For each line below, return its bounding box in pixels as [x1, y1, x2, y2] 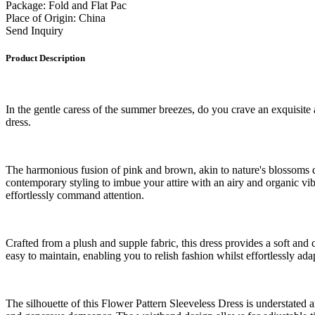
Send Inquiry [6, 24, 63, 37]
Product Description [6, 52, 85, 63]
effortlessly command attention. [6, 189, 144, 202]
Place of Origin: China [6, 11, 105, 24]
